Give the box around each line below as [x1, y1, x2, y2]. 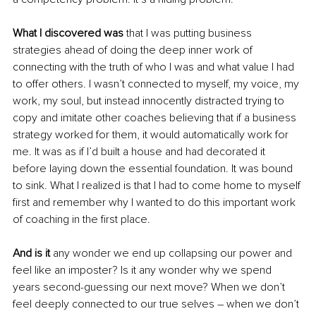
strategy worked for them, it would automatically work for [13, 127, 291, 142]
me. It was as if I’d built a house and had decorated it [13, 144, 268, 159]
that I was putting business [123, 25, 255, 40]
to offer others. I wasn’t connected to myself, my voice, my [13, 76, 302, 91]
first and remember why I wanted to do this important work [13, 195, 298, 209]
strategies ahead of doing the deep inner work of [13, 42, 255, 57]
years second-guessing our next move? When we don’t [13, 279, 288, 294]
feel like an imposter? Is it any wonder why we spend [13, 262, 274, 277]
